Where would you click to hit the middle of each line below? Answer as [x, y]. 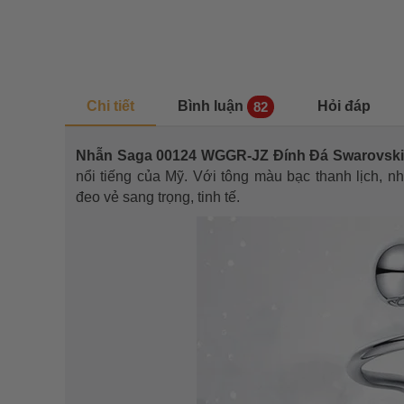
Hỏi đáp [344, 106]
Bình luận [211, 106]
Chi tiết [110, 106]
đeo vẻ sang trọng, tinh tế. [158, 197]
